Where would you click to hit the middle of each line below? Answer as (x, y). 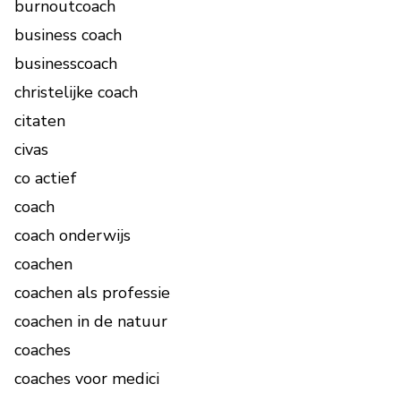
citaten (40, 121)
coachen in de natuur (91, 322)
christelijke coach (76, 93)
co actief (46, 179)
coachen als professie (92, 293)
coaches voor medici (87, 379)
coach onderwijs (73, 236)
